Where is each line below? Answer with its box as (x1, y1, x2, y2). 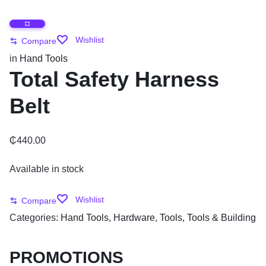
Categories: (9, 212, 61, 223)
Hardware (113, 212, 155, 223)
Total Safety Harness (9, 66, 219, 91)
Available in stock (9, 163, 84, 174)
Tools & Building (187, 212, 256, 223)
